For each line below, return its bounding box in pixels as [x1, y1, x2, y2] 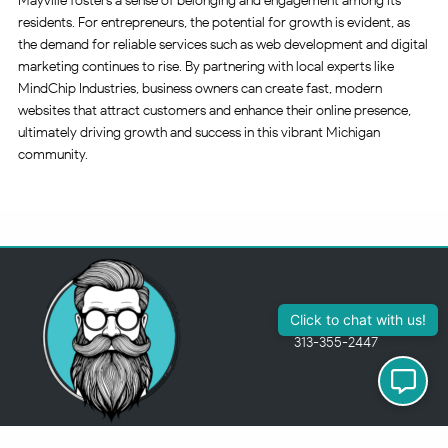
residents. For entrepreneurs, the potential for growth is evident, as [17, 13, 410, 31]
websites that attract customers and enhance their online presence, [17, 101, 411, 119]
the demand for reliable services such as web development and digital [17, 35, 428, 53]
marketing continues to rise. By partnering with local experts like [17, 57, 394, 75]
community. [17, 145, 88, 163]
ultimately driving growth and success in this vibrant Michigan [17, 123, 380, 141]
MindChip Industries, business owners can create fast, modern [17, 79, 382, 97]
